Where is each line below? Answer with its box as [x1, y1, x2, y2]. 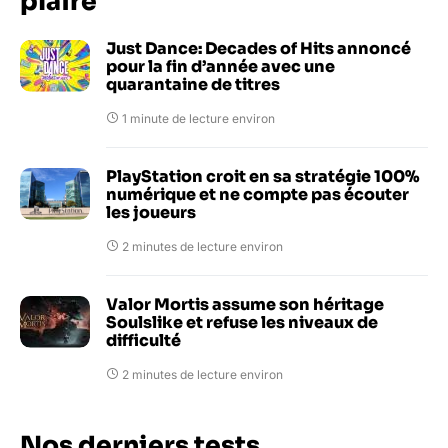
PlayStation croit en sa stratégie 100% [106, 165, 419, 187]
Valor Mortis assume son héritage [106, 293, 384, 315]
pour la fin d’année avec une [106, 55, 335, 77]
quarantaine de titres [106, 73, 280, 95]
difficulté [106, 329, 181, 351]
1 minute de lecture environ [122, 110, 275, 126]
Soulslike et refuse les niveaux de [106, 311, 378, 333]
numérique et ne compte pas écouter [106, 183, 409, 205]
